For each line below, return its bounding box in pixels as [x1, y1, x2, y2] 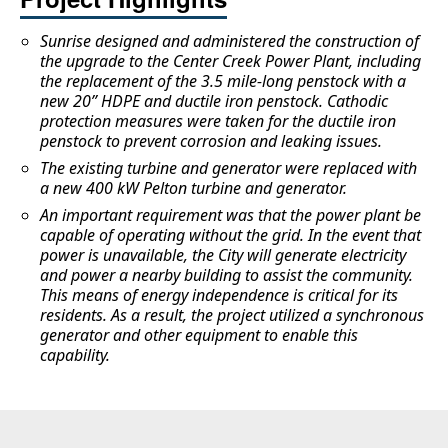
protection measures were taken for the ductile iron [40, 110, 396, 133]
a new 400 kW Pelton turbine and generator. [40, 177, 347, 200]
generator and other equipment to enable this [40, 324, 358, 347]
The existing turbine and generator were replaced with [40, 157, 417, 180]
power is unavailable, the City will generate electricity [40, 244, 406, 267]
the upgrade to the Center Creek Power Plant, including [40, 50, 421, 73]
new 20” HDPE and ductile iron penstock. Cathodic [40, 90, 388, 113]
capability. [40, 344, 110, 367]
